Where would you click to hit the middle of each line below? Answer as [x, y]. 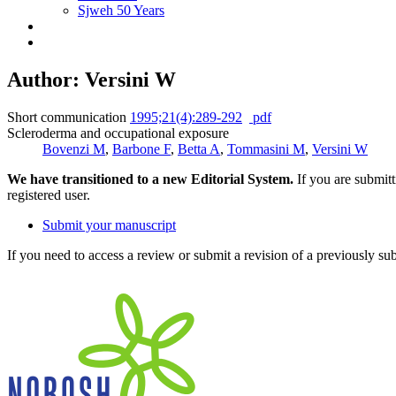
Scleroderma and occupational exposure [118, 133]
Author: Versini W [91, 79]
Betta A [199, 148]
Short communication [67, 117]
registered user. [49, 194]
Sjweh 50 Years [121, 10]
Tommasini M [266, 148]
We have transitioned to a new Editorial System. [150, 179]
